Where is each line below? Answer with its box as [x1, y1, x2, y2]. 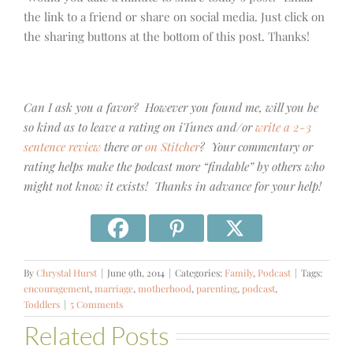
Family [225, 266, 253, 280]
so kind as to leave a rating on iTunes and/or [24, 119, 255, 136]
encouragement [24, 282, 90, 295]
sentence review [24, 139, 101, 155]
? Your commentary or [199, 139, 313, 155]
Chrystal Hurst [36, 266, 97, 280]
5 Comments [70, 298, 123, 311]
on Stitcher [145, 139, 199, 155]
